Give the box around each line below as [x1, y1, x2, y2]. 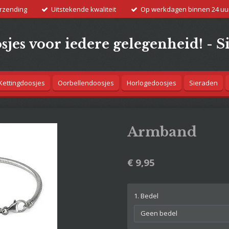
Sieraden [189, 78, 218, 88]
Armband [127, 124, 197, 141]
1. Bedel [134, 191, 158, 201]
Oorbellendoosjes [58, 78, 114, 88]
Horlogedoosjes [127, 78, 176, 88]
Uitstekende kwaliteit [51, 4, 117, 14]
